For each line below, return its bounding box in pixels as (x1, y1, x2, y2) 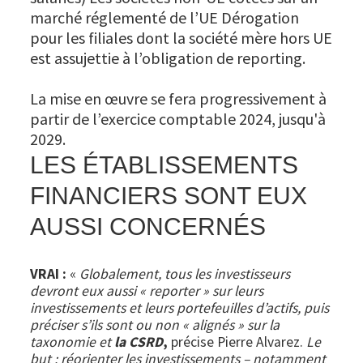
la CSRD (111, 333, 164, 352)
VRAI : (30, 265, 67, 284)
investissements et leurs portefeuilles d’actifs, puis (30, 299, 330, 318)
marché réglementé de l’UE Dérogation (30, 7, 300, 28)
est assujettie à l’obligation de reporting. (30, 48, 310, 69)
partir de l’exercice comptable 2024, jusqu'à (30, 109, 327, 130)
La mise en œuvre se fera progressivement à (30, 88, 327, 109)
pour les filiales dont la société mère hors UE (30, 28, 333, 49)
